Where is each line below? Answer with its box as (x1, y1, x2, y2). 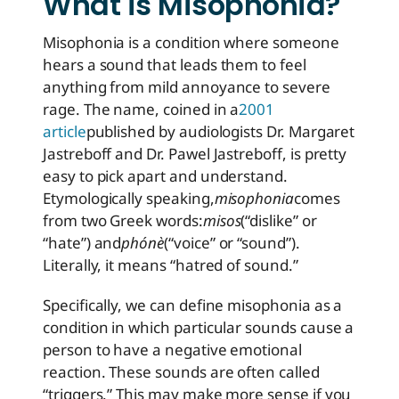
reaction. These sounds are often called (43, 362, 320, 383)
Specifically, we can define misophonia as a (43, 295, 343, 316)
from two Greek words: (43, 210, 203, 232)
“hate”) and (43, 232, 122, 254)
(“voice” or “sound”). (164, 232, 300, 254)
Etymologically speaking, (43, 188, 215, 209)
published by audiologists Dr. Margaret (85, 121, 355, 142)
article (43, 121, 86, 142)
